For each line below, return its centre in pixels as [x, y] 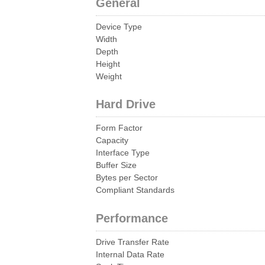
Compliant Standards [135, 190]
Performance [132, 218]
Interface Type [123, 153]
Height [108, 64]
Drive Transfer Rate [132, 242]
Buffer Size [116, 166]
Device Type [119, 27]
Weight [109, 76]
